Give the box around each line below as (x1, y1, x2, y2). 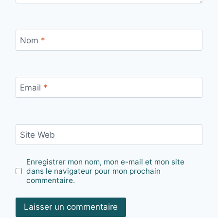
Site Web (19, 130, 55, 140)
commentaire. (26, 176, 75, 185)
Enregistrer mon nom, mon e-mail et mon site (26, 157, 185, 167)
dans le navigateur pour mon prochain (26, 166, 161, 176)
